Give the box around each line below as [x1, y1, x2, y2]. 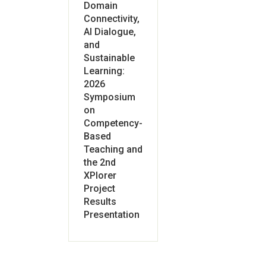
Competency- [83, 118, 142, 129]
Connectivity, [83, 13, 140, 24]
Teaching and [83, 144, 142, 155]
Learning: [83, 65, 125, 77]
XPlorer [83, 170, 116, 181]
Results [83, 196, 116, 207]
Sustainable [83, 52, 135, 64]
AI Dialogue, [83, 26, 136, 37]
